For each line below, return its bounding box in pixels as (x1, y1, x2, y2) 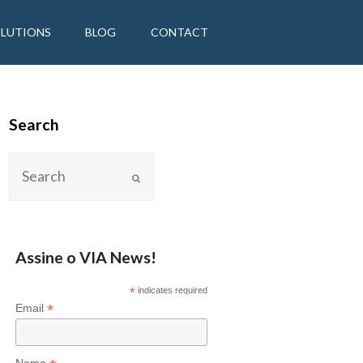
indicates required (135, 284, 208, 295)
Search (9, 115, 60, 134)
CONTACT (150, 25, 208, 39)
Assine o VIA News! (15, 247, 156, 267)
